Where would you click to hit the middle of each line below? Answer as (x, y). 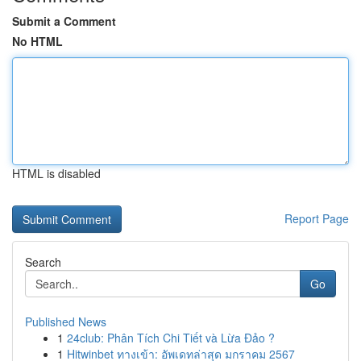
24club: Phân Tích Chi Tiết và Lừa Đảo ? (171, 338)
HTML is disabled (56, 173)
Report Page (317, 218)
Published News (66, 322)
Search (43, 262)
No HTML (37, 41)
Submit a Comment (64, 21)
